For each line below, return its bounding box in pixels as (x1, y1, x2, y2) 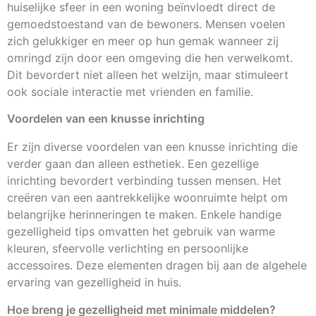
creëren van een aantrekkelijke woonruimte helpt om (7, 190, 288, 205)
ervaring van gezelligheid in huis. (7, 275, 181, 290)
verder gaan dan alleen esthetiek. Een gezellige (7, 157, 259, 171)
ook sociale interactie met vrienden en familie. (7, 84, 253, 99)
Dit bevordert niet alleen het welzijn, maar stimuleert (7, 67, 288, 82)
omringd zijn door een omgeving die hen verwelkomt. (7, 50, 293, 65)
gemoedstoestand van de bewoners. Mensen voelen (7, 16, 285, 31)
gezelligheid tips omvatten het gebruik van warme (7, 224, 275, 239)
